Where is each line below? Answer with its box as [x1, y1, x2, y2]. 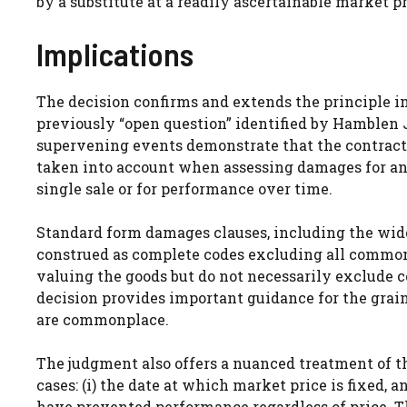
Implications [36, 34, 194, 73]
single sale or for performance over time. [36, 178, 333, 198]
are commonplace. [36, 309, 169, 329]
